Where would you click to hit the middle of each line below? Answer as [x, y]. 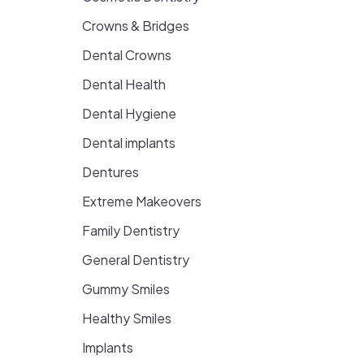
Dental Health [124, 84]
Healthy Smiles [127, 318]
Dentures [110, 172]
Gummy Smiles [126, 289]
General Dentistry [136, 260]
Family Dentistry [131, 230]
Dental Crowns [127, 55]
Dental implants [129, 143]
